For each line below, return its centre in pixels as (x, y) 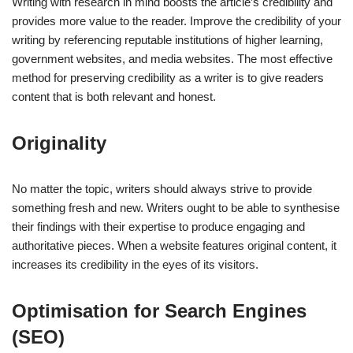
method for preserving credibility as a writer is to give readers (168, 78)
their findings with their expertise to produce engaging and (158, 227)
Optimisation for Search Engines (159, 311)
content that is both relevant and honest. (114, 97)
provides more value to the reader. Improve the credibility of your (176, 21)
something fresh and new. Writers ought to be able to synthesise (176, 208)
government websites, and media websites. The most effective (172, 59)
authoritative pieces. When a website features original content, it (174, 246)
